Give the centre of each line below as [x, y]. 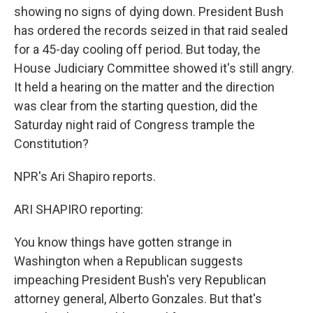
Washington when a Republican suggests [129, 261]
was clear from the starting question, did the [136, 105]
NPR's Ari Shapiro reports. [85, 176]
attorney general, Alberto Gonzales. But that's [138, 298]
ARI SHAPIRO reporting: [79, 209]
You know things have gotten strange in [123, 242]
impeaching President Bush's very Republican [140, 279]
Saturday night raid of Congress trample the [134, 124]
